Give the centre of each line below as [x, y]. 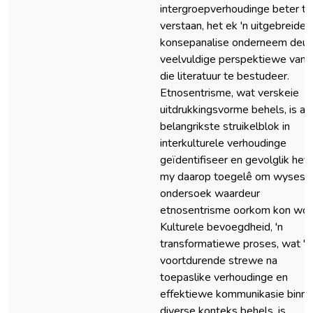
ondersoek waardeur [210, 194]
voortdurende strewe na [219, 261]
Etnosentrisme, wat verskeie [230, 93]
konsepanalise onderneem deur [236, 43]
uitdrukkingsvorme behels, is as [235, 110]
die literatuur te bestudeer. [225, 76]
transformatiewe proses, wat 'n [235, 244]
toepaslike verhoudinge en [224, 277]
